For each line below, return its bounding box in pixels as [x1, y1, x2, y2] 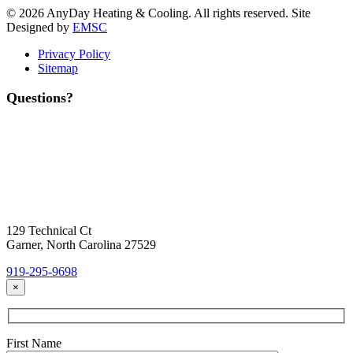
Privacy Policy [38, 47, 110, 61]
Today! [6, 153, 103, 192]
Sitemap [38, 61, 78, 76]
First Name [6, 336, 61, 350]
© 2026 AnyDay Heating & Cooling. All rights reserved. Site [6, 6, 310, 20]
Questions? [6, 90, 73, 106]
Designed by [6, 20, 72, 35]
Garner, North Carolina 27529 [6, 238, 156, 252]
